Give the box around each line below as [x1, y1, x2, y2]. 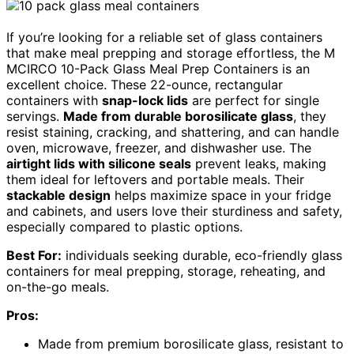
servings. [6, 107, 63, 124]
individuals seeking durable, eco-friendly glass [62, 247, 342, 263]
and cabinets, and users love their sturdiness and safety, [6, 202, 342, 219]
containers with [6, 92, 102, 108]
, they [293, 107, 326, 124]
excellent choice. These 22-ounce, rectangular [6, 76, 283, 92]
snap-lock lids [102, 92, 188, 108]
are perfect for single [188, 92, 319, 108]
